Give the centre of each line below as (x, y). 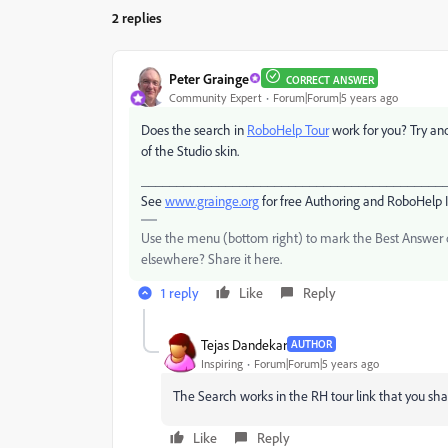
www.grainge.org (212, 200)
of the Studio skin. (190, 150)
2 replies (137, 17)
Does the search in (194, 129)
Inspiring (222, 363)
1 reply (180, 292)
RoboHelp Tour (288, 129)
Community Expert (215, 97)
